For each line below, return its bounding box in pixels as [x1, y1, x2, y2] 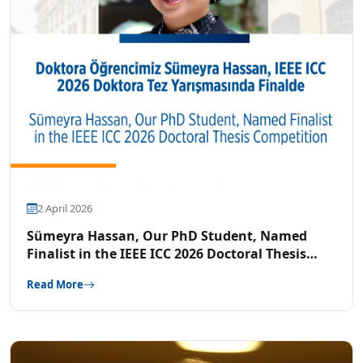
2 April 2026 [37, 201, 92, 216]
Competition [27, 263, 108, 280]
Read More [27, 277, 83, 293]
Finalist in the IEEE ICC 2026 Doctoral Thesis [27, 245, 306, 263]
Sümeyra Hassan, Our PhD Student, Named [27, 227, 307, 245]
